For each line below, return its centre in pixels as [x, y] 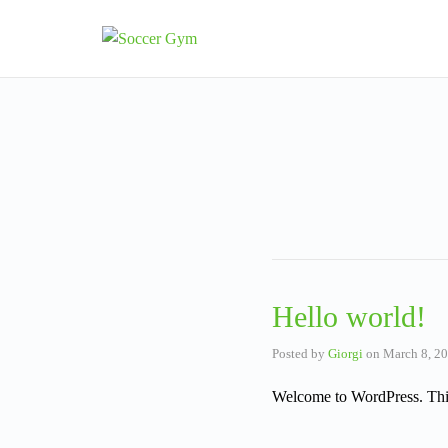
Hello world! [349, 317]
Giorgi [345, 354]
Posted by [300, 354]
